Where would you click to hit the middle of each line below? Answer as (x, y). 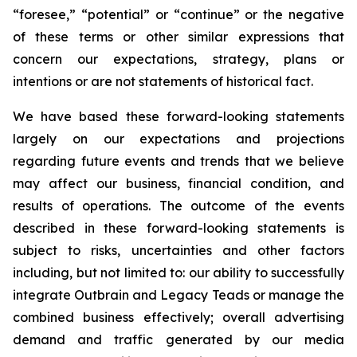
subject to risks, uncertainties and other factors (178, 250)
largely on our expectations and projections (178, 139)
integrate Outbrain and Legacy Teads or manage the (178, 295)
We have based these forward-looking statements (178, 116)
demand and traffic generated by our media (178, 339)
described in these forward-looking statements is (178, 228)
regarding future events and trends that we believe (178, 161)
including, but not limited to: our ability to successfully (178, 273)
